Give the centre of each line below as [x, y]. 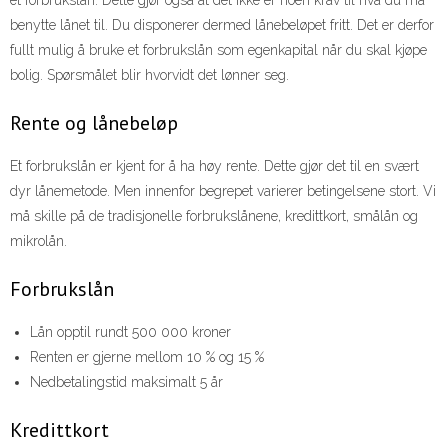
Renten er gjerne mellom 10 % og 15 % [147, 357]
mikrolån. [38, 241]
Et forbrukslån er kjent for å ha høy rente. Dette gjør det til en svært [214, 166]
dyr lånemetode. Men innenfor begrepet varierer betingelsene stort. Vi [223, 191]
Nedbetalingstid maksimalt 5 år [126, 382]
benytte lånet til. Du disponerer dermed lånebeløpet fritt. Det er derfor [222, 25]
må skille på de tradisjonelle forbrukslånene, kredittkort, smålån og [214, 216]
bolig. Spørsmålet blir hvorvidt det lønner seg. [149, 75]
